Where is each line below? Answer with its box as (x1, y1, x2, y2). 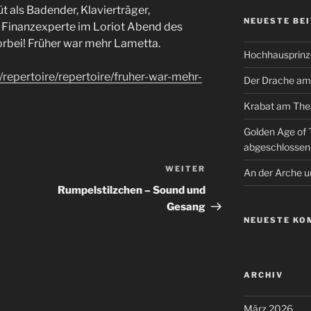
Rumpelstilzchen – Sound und (58, 184, 206, 197)
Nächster (205, 164, 255, 178)
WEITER (165, 164, 206, 174)
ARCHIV (243, 270, 283, 280)
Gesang (167, 201, 206, 214)
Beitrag (205, 180, 246, 194)
